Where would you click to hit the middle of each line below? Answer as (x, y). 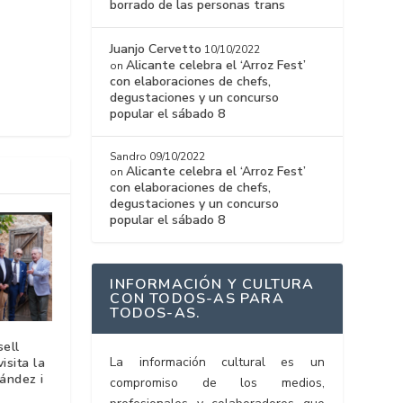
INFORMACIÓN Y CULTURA (212, 285)
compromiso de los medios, (217, 383)
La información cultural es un (217, 363)
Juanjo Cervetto (156, 49)
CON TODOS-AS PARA (197, 299)
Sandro (129, 157)
